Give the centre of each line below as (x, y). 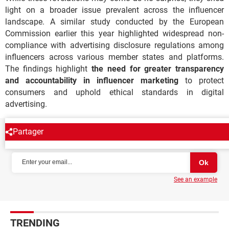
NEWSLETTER (42, 140)
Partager (28, 131)
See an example (196, 179)
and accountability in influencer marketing (92, 80)
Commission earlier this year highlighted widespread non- (114, 33)
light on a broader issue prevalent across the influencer (114, 10)
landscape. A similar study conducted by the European (114, 21)
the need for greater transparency (156, 68)
